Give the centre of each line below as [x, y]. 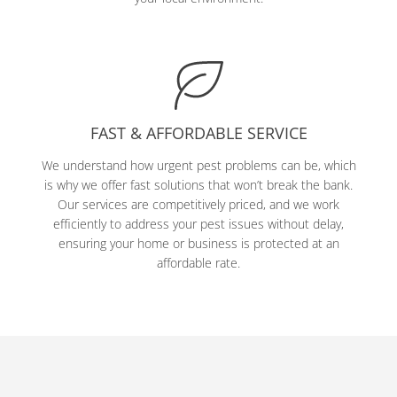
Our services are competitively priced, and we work [198, 204]
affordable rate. [198, 263]
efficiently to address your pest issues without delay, [198, 224]
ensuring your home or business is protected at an [198, 243]
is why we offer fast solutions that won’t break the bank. [198, 185]
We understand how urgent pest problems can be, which [198, 165]
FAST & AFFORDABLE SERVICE [198, 133]
